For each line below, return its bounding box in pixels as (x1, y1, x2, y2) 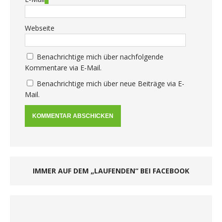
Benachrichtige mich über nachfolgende (37, 52, 164, 61)
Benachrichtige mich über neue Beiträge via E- (37, 78, 184, 88)
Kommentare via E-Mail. (25, 62, 102, 72)
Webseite (25, 23, 55, 33)
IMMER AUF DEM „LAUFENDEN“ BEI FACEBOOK (33, 166, 189, 175)
